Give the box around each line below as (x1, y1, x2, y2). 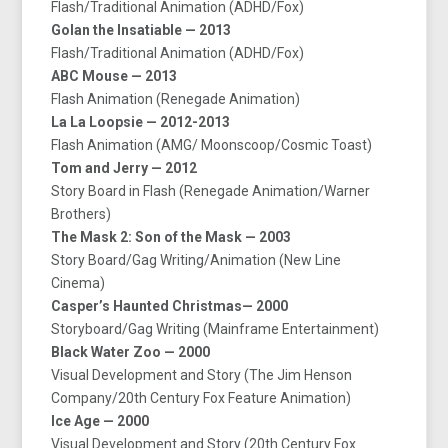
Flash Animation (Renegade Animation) (51, 90, 301, 107)
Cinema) (51, 274, 106, 291)
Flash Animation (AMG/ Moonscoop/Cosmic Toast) (51, 136, 373, 153)
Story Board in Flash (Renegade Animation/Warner (51, 182, 371, 199)
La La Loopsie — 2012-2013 (51, 113, 231, 130)
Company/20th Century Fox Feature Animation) (51, 389, 352, 406)
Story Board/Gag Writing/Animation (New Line (51, 251, 342, 268)
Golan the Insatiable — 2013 (51, 21, 232, 38)
